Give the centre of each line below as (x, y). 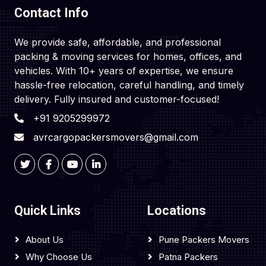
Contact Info (51, 13)
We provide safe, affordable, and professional (118, 42)
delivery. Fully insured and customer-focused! (117, 99)
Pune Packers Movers (204, 240)
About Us (45, 240)
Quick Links (47, 210)
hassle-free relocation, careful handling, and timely (129, 85)
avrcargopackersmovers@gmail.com (116, 137)
